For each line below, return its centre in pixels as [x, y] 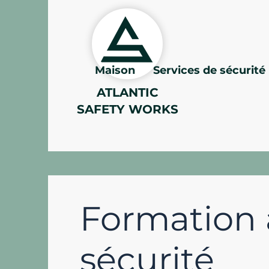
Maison [115, 70]
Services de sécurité [209, 70]
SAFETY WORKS [127, 109]
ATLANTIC [127, 92]
